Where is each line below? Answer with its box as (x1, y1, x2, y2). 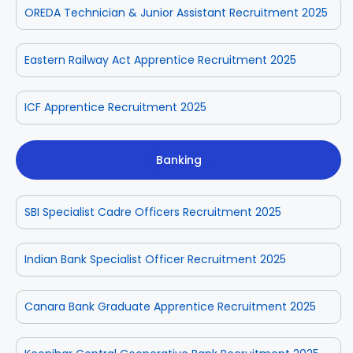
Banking (155, 151, 202, 168)
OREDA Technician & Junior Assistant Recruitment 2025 (24, 4, 328, 20)
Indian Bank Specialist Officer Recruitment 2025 (24, 251, 286, 267)
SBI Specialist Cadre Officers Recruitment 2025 (24, 203, 281, 220)
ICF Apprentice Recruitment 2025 (24, 98, 206, 115)
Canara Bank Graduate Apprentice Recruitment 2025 (24, 298, 316, 314)
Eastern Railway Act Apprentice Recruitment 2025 (24, 51, 296, 68)
